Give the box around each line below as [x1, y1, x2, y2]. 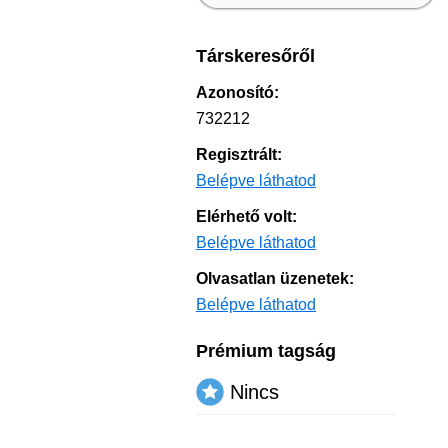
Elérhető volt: [196, 208, 297, 225]
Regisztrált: [196, 146, 282, 163]
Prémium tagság [196, 341, 336, 361]
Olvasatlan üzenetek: [196, 270, 354, 287]
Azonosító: [196, 84, 279, 101]
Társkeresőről [196, 46, 315, 66]
